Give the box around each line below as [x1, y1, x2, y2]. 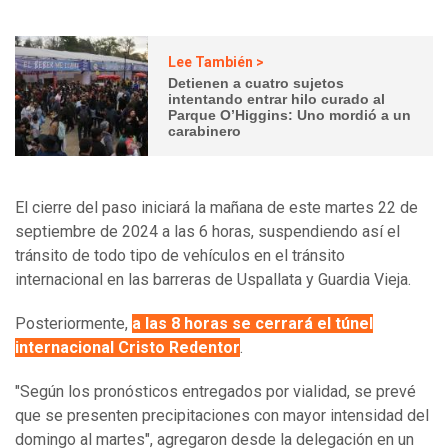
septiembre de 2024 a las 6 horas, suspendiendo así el [15, 222, 400, 242]
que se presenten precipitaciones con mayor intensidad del [15, 406, 429, 426]
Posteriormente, [15, 314, 132, 334]
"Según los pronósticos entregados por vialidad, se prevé [15, 382, 416, 402]
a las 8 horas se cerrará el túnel [132, 314, 373, 334]
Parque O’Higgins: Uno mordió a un [168, 106, 412, 123]
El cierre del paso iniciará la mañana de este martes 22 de [15, 198, 418, 218]
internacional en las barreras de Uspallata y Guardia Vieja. [15, 270, 411, 290]
